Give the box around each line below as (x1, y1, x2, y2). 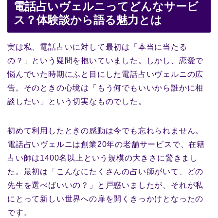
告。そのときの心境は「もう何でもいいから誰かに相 (7, 84, 204, 92)
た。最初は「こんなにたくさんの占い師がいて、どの (7, 167, 204, 176)
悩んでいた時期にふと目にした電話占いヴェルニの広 (7, 70, 204, 79)
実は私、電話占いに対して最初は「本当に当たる (7, 43, 187, 52)
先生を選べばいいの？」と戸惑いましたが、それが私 (7, 181, 204, 190)
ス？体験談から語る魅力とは (14, 14, 162, 27)
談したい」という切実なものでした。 (7, 97, 146, 106)
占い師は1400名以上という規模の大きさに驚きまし (7, 154, 198, 163)
